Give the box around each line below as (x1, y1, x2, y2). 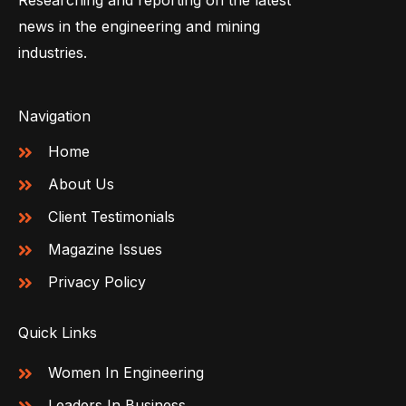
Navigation (18, 107, 91, 126)
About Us (47, 175, 114, 194)
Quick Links (18, 324, 97, 343)
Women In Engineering (47, 363, 204, 382)
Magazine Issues (47, 240, 162, 259)
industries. (18, 43, 87, 63)
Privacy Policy (47, 273, 146, 292)
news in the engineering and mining (18, 17, 260, 36)
